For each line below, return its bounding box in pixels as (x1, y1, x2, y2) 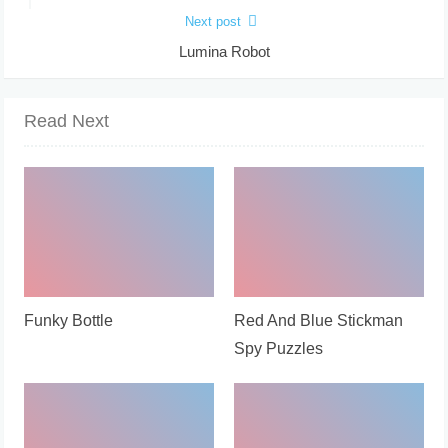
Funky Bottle (24, 311, 114, 329)
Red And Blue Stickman (234, 311, 403, 329)
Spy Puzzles (234, 339, 323, 357)
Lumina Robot (178, 42, 270, 60)
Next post (184, 13, 241, 29)
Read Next (24, 110, 110, 131)
